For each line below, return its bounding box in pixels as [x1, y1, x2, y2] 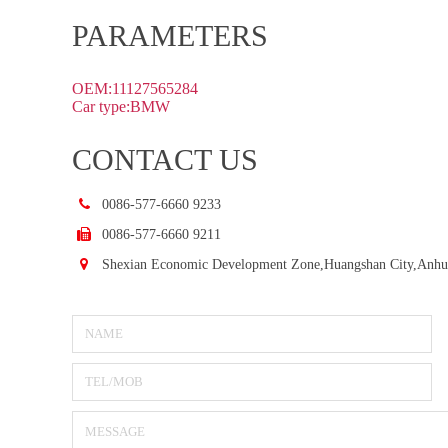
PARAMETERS [72, 19, 268, 52]
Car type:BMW [72, 98, 170, 115]
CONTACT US [72, 143, 258, 176]
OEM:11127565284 [72, 80, 198, 97]
